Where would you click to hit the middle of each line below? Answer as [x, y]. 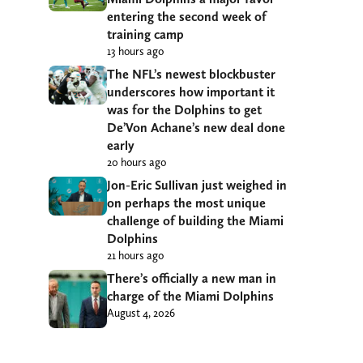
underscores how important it [191, 92]
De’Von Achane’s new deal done [196, 127]
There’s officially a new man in [192, 278]
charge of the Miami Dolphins [190, 296]
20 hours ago [137, 162]
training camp [145, 34]
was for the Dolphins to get [184, 109]
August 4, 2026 [141, 312]
